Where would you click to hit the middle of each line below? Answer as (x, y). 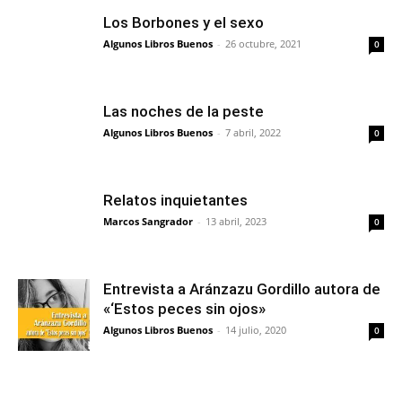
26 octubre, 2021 (263, 43)
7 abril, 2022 (253, 132)
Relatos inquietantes (175, 200)
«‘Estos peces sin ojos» (184, 308)
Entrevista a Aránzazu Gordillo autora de (242, 288)
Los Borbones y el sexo (184, 22)
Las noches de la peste (184, 111)
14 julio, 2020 (256, 329)
